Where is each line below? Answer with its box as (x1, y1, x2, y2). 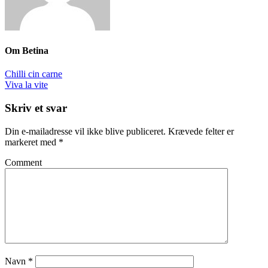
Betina (22, 45, 48, 56)
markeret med (5, 136, 59, 147)
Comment (5, 157, 42, 167)
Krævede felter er (168, 126, 234, 136)
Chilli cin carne (5, 69, 62, 80)
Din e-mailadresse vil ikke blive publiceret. (5, 126, 166, 136)
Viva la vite (5, 80, 48, 90)
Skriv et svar (5, 101, 67, 114)
